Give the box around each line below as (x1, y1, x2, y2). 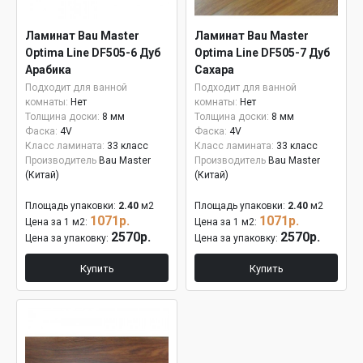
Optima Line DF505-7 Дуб (194, 46, 330, 59)
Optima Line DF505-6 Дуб (25, 46, 160, 59)
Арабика (25, 63, 71, 76)
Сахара (194, 63, 234, 76)
